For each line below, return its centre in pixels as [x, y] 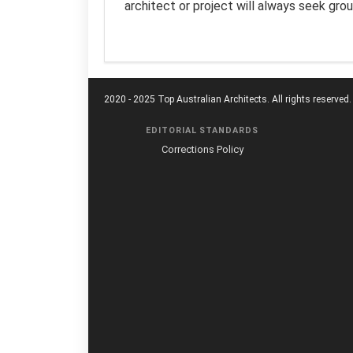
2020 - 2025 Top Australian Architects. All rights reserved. [228, 99]
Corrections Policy [202, 149]
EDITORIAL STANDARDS [202, 130]
